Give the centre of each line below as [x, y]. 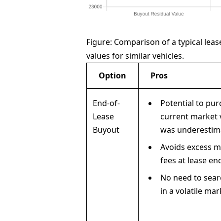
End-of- [107, 103]
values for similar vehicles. [135, 56]
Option [113, 76]
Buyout [106, 130]
